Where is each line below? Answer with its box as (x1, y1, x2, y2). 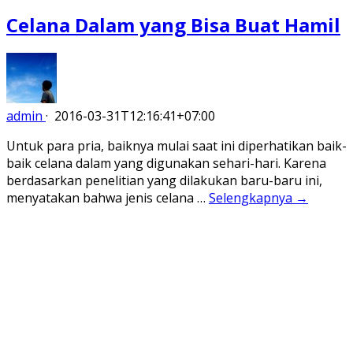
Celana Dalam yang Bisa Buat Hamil (6, 11, 340, 38)
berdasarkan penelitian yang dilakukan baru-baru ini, (6, 172, 322, 190)
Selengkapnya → (209, 189, 308, 207)
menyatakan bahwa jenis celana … (6, 189, 209, 207)
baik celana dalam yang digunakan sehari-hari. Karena (6, 154, 326, 173)
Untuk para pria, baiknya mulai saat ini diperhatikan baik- (6, 137, 347, 155)
